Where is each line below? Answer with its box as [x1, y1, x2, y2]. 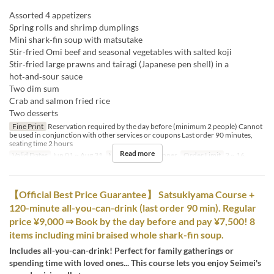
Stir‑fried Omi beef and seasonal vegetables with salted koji [9, 46, 232, 57]
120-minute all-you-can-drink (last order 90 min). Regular [9, 202, 256, 214]
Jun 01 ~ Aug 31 [50, 150, 103, 160]
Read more [119, 149, 155, 158]
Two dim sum [9, 83, 59, 94]
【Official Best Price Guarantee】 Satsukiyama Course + [9, 188, 254, 201]
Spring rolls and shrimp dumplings [9, 22, 139, 33]
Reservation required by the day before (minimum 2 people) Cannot [46, 122, 262, 131]
